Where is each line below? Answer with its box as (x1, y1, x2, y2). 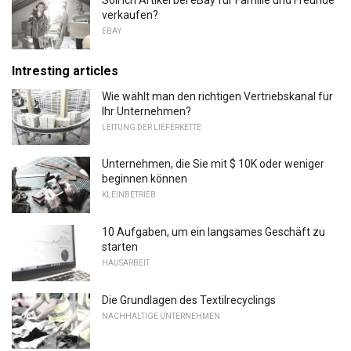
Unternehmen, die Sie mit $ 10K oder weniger (102, 157, 324, 171)
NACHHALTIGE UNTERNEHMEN (102, 311, 220, 320)
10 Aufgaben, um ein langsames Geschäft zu (102, 226, 325, 239)
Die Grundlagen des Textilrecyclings (102, 293, 276, 306)
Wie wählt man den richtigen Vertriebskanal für (102, 89, 333, 103)
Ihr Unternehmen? (102, 104, 191, 118)
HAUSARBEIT (102, 259, 150, 268)
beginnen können (102, 172, 187, 186)
